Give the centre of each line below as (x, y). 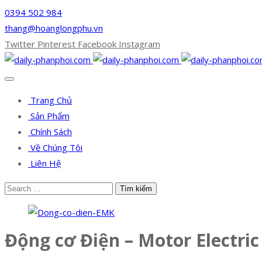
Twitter (20, 44)
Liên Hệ (44, 163)
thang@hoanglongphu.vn (54, 28)
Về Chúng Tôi (55, 147)
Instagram (139, 44)
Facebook (97, 44)
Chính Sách (50, 132)
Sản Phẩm (49, 116)
